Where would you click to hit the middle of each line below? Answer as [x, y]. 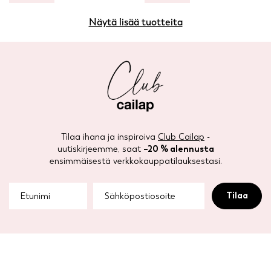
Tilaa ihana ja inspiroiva [109, 137]
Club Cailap [181, 137]
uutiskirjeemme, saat [100, 149]
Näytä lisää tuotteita [135, 22]
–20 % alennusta [178, 149]
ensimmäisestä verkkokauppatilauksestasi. [135, 161]
